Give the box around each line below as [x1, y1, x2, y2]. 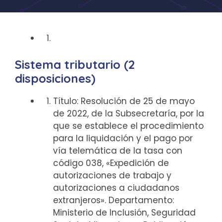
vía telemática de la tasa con [53, 144, 182, 157]
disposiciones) [15, 70, 96, 86]
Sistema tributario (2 [15, 56, 135, 72]
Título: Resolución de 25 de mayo [53, 95, 195, 107]
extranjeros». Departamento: [53, 194, 174, 206]
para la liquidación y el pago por [53, 132, 193, 144]
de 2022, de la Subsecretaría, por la [53, 107, 204, 119]
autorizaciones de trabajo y [53, 169, 171, 181]
